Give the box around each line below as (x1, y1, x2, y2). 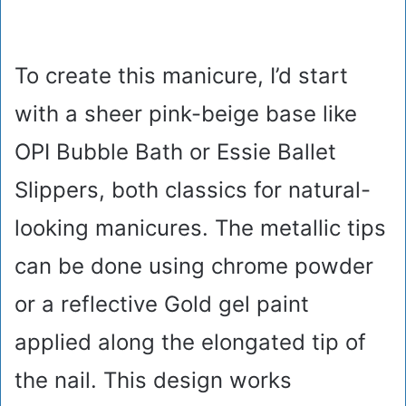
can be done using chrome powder (14, 253, 373, 280)
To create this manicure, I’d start (14, 63, 348, 90)
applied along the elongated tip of (14, 329, 366, 356)
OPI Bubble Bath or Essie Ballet (14, 139, 336, 166)
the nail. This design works (14, 367, 292, 394)
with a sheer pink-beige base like (14, 101, 357, 128)
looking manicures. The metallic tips (14, 215, 386, 242)
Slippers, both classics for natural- (14, 177, 371, 204)
